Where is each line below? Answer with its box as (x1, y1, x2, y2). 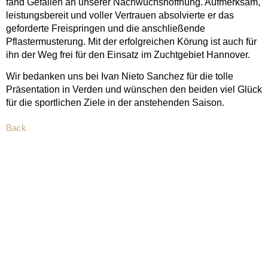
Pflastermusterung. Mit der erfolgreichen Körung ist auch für (6, 36, 257, 47)
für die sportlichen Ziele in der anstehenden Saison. (6, 98, 224, 108)
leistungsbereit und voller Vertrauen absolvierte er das (6, 10, 234, 20)
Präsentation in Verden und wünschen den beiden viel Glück (6, 84, 262, 95)
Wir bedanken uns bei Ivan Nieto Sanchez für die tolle (6, 71, 233, 82)
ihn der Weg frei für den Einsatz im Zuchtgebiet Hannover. (6, 49, 250, 60)
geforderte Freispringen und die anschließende (6, 23, 205, 33)
